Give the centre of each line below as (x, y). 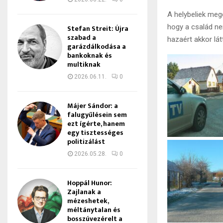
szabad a (82, 38)
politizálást (86, 142)
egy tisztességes (95, 133)
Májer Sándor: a (93, 106)
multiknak (84, 64)
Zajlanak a (84, 192)
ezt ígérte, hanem (96, 124)
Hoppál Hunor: (90, 183)
